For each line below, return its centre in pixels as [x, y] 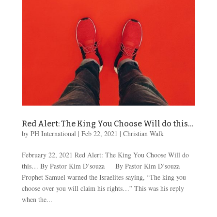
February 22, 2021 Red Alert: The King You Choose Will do [105, 155]
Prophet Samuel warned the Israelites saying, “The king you [104, 177]
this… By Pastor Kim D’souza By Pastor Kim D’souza [101, 166]
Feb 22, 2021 [99, 133]
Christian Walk [143, 133]
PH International [53, 133]
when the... [37, 199]
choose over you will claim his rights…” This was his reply [103, 188]
